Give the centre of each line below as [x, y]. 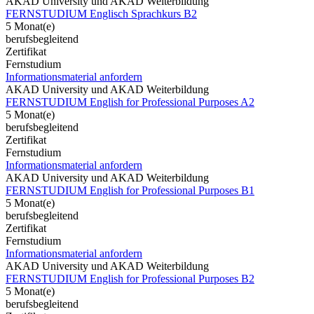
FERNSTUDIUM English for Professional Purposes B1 [130, 190]
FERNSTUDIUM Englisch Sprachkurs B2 [101, 13]
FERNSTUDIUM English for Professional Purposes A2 [130, 102]
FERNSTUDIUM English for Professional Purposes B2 [130, 278]
